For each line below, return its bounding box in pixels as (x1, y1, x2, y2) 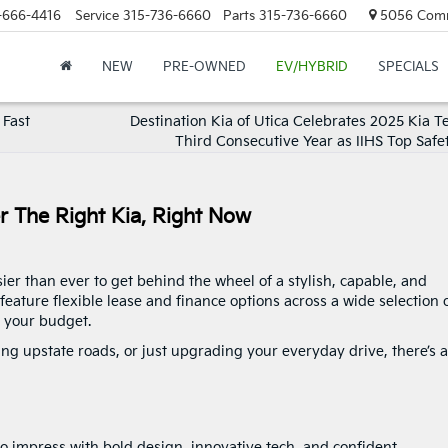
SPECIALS (377, 59, 439, 76)
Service (74, 7, 119, 24)
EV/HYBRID (275, 59, 348, 76)
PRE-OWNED (162, 59, 246, 76)
